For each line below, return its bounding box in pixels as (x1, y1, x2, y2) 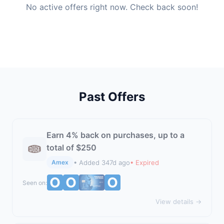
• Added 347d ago (73, 158, 130, 166)
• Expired (130, 158, 159, 166)
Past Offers (79, 89, 145, 104)
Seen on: (22, 178, 47, 186)
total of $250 (46, 142, 96, 152)
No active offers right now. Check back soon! (26, 2, 198, 12)
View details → (155, 197, 201, 205)
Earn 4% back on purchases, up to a (46, 130, 184, 140)
